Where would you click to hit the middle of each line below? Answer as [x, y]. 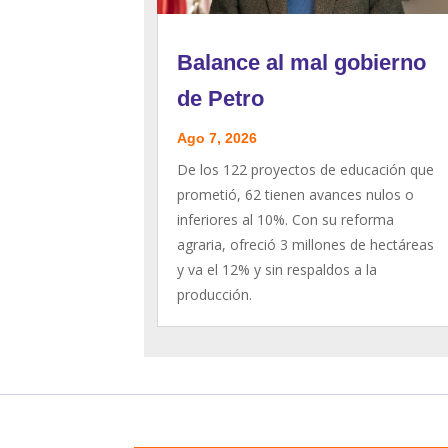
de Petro [221, 98]
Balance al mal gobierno [302, 62]
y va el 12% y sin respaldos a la [277, 269]
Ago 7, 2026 [217, 137]
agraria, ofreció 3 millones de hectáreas [306, 244]
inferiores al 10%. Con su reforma [286, 219]
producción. [215, 294]
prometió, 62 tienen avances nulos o [296, 194]
